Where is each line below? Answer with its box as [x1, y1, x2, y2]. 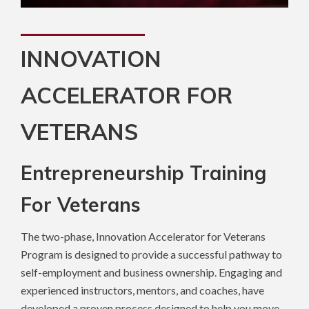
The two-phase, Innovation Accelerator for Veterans [21, 230, 266, 243]
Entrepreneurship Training [21, 161, 266, 186]
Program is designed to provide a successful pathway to [21, 248, 282, 261]
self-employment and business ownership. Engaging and [21, 266, 282, 279]
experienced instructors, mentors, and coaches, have [21, 283, 264, 297]
